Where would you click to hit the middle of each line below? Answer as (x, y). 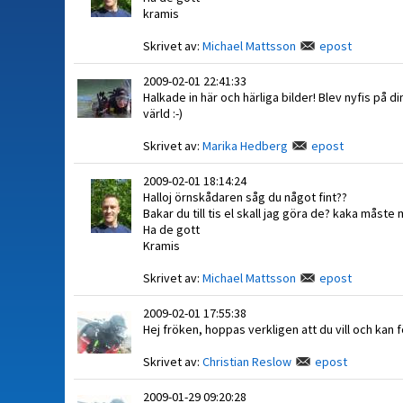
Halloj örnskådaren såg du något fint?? (245, 197)
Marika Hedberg (245, 146)
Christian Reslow (247, 362)
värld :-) (163, 113)
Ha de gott (171, 229)
